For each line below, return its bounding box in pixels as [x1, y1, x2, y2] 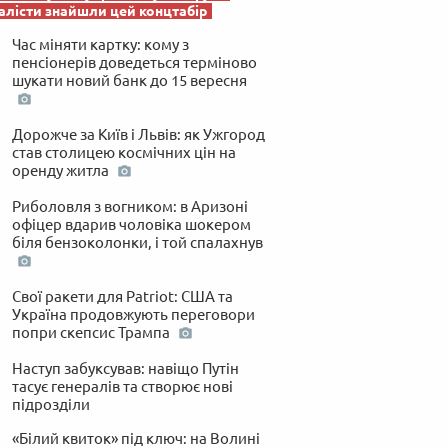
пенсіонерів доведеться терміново [11, 53, 257, 71]
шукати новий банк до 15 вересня [11, 71, 247, 89]
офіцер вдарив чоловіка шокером [11, 215, 251, 233]
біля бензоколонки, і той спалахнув [11, 233, 263, 251]
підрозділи [11, 395, 90, 413]
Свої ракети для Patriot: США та [11, 287, 233, 305]
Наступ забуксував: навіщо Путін [11, 359, 239, 377]
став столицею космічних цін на [11, 143, 236, 161]
